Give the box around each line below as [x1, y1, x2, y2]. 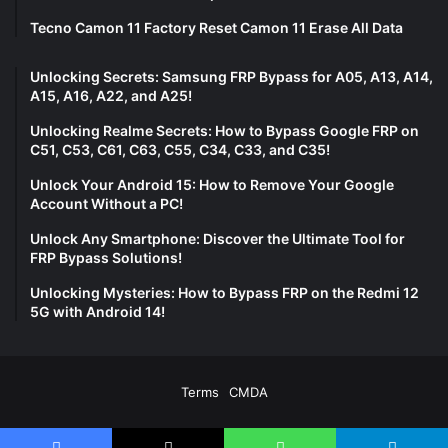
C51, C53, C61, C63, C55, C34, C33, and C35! [30, 140, 330, 158]
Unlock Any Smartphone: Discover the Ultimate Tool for [30, 229, 405, 247]
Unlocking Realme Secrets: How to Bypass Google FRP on [30, 121, 419, 139]
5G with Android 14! [30, 302, 165, 320]
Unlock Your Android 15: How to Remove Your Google [30, 175, 394, 193]
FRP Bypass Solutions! [30, 248, 182, 266]
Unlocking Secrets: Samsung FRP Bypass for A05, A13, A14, [30, 67, 433, 85]
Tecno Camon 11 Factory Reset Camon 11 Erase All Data [30, 18, 403, 36]
